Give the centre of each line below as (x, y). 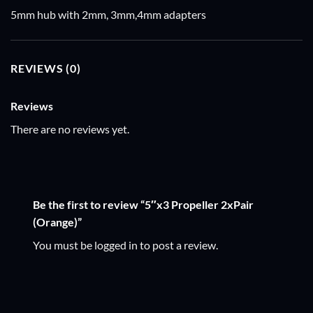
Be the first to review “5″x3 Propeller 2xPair (143, 204)
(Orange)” (58, 221)
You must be (64, 245)
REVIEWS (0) (46, 68)
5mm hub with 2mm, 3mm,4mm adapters (108, 14)
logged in (116, 245)
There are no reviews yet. (70, 129)
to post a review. (178, 245)
